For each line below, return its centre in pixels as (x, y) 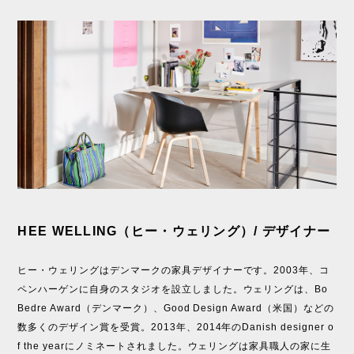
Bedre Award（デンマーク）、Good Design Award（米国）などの (176, 308)
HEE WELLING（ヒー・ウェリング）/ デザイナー (174, 231)
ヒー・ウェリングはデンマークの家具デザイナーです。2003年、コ (174, 270)
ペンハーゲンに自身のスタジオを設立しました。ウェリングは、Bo (173, 289)
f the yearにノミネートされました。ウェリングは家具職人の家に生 (174, 346)
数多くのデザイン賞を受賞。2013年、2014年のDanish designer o (176, 327)
